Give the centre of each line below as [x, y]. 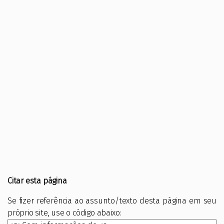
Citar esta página [37, 180]
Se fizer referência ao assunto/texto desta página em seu [112, 200]
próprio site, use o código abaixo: [64, 212]
